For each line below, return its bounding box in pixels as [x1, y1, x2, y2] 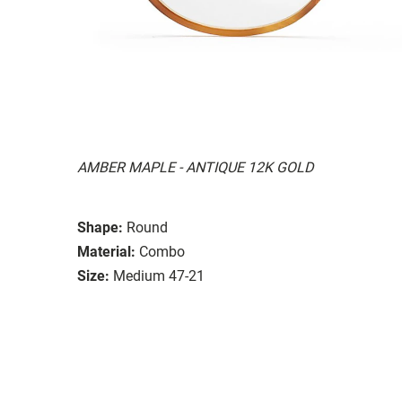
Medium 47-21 [113, 267, 205, 284]
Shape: [77, 218, 123, 236]
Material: [77, 242, 135, 260]
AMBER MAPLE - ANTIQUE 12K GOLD [77, 158, 313, 176]
